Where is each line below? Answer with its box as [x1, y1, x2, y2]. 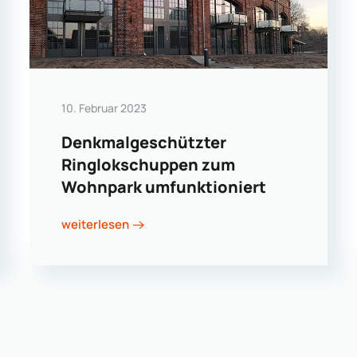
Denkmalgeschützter [61, 131, 227, 153]
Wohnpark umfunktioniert [61, 175, 267, 198]
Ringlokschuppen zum [61, 153, 236, 175]
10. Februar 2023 [61, 100, 147, 116]
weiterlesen [61, 216, 130, 233]
